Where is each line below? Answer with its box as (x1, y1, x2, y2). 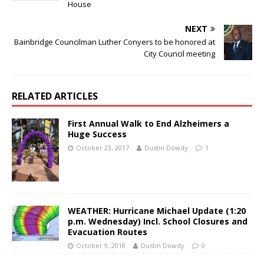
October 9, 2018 (76, 240, 126, 250)
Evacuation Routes (68, 226, 147, 237)
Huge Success (68, 128, 127, 140)
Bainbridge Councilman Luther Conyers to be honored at (14, 37, 215, 48)
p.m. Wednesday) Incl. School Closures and (68, 215, 247, 227)
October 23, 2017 (76, 143, 129, 153)
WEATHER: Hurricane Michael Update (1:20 (68, 204, 246, 216)
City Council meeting (144, 48, 215, 60)
